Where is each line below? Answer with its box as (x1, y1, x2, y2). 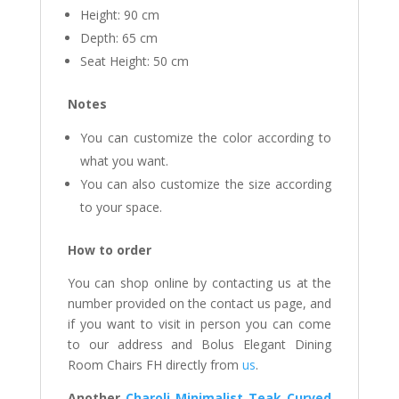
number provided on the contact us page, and (67, 295, 332, 313)
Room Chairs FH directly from (67, 356, 242, 374)
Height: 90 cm (79, 6, 159, 24)
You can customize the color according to (79, 129, 332, 147)
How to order (67, 241, 151, 259)
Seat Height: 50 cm (79, 53, 189, 70)
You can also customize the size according (79, 175, 332, 193)
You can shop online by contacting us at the (67, 274, 332, 292)
